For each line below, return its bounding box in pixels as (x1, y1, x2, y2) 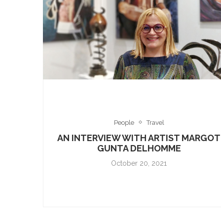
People (113, 118, 134, 126)
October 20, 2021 (111, 159, 167, 167)
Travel (146, 118, 164, 126)
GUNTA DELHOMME (97, 143, 181, 153)
